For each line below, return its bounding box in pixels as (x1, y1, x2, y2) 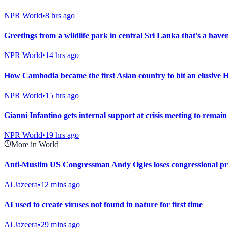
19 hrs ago (45, 131, 79, 140)
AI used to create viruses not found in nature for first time (4, 200, 203, 209)
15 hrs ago (45, 91, 79, 100)
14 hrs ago (45, 51, 79, 60)
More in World (11, 140, 59, 149)
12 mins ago (41, 180, 80, 189)
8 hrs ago (45, 11, 75, 20)
